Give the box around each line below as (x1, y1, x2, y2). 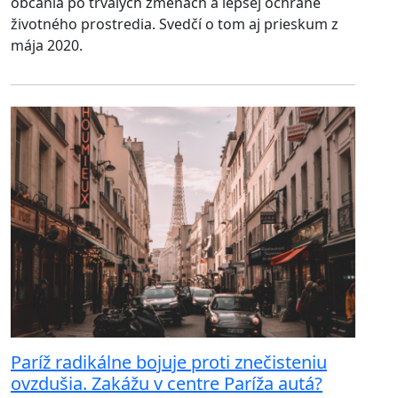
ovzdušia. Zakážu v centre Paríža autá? (11, 371, 322, 396)
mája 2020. (11, 36, 83, 56)
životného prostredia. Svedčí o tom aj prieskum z (11, 14, 338, 35)
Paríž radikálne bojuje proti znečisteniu (11, 350, 327, 375)
